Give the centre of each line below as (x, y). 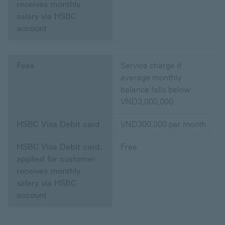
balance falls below (155, 90)
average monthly (151, 78)
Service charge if (151, 66)
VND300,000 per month (163, 125)
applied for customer (56, 159)
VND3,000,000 (147, 102)
